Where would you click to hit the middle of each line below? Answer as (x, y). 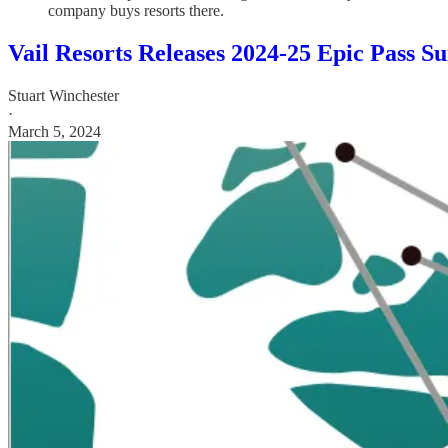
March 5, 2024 (54, 132)
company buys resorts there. (136, 11)
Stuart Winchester (63, 96)
